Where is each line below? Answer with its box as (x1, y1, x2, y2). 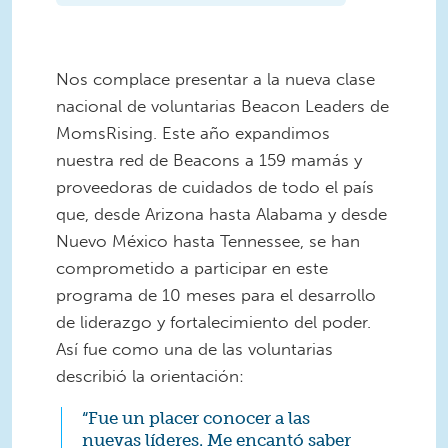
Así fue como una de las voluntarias (56, 338, 333, 359)
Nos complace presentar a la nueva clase (56, 68, 375, 89)
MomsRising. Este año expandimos (56, 122, 330, 143)
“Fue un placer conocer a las (82, 407, 310, 428)
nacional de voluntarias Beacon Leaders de (56, 95, 389, 116)
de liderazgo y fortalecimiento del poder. (56, 311, 371, 332)
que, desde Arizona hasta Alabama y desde (56, 203, 387, 224)
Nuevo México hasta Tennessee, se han (56, 230, 360, 251)
